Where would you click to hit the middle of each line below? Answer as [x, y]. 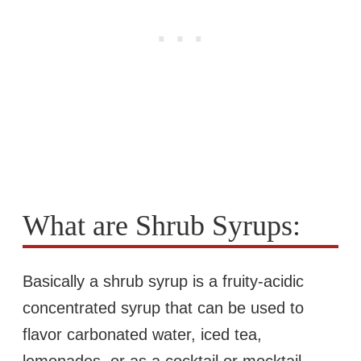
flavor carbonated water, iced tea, [142, 335]
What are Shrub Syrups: [162, 225]
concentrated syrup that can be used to [163, 308]
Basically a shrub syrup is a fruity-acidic [163, 282]
